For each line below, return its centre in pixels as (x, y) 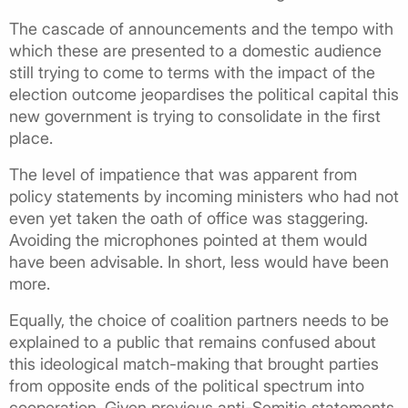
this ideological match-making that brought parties (194, 363)
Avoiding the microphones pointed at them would (188, 240)
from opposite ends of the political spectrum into (187, 385)
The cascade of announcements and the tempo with (201, 28)
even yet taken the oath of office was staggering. (189, 218)
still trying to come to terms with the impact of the (192, 72)
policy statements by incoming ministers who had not (204, 196)
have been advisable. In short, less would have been (199, 261)
